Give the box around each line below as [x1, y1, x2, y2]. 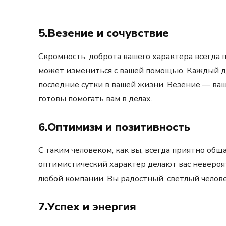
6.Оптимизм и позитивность [38, 120, 190, 135]
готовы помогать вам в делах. [38, 93, 152, 105]
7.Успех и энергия [38, 199, 136, 215]
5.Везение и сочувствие [38, 26, 169, 41]
